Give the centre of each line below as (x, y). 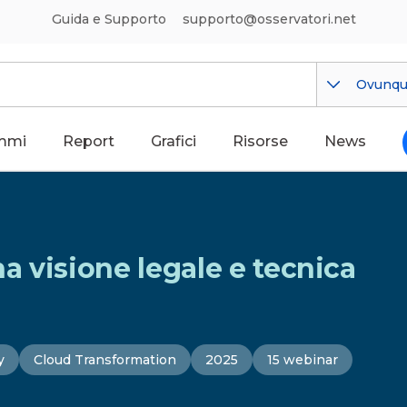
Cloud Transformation (105, 360)
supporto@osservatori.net (269, 19)
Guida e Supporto (109, 19)
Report (89, 141)
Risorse (260, 141)
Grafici (174, 141)
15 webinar (303, 360)
